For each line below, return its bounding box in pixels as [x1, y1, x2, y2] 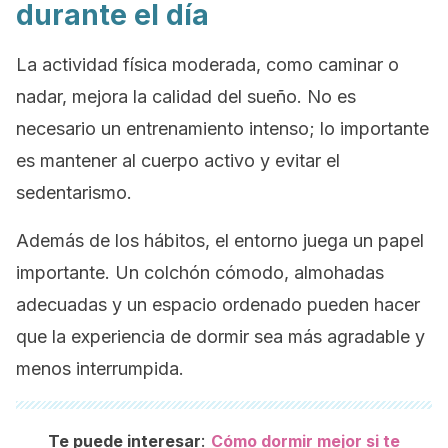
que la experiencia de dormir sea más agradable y [16, 326, 425, 347]
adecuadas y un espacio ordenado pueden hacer [16, 294, 420, 315]
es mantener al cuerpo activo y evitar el [16, 150, 340, 171]
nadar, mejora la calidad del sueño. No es [16, 86, 356, 107]
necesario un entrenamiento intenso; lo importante [16, 118, 429, 139]
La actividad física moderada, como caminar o [16, 54, 399, 75]
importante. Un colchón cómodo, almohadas [16, 262, 384, 283]
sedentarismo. [16, 182, 132, 203]
